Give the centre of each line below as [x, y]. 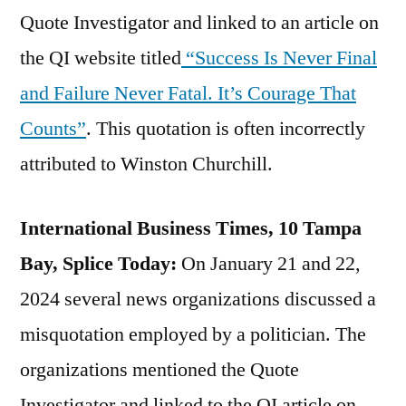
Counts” [53, 128]
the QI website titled [101, 58]
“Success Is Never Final [279, 58]
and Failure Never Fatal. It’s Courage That [188, 93]
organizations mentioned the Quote [159, 369]
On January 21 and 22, [271, 263]
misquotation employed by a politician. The [193, 334]
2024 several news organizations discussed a [198, 299]
